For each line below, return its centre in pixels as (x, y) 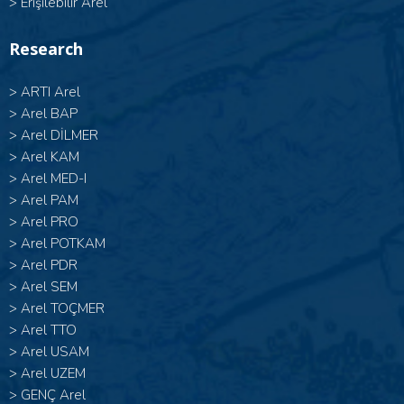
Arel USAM (55, 352)
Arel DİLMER (60, 136)
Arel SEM (49, 287)
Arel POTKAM (63, 244)
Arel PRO (50, 222)
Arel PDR (49, 266)
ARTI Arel (50, 92)
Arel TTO (49, 331)
